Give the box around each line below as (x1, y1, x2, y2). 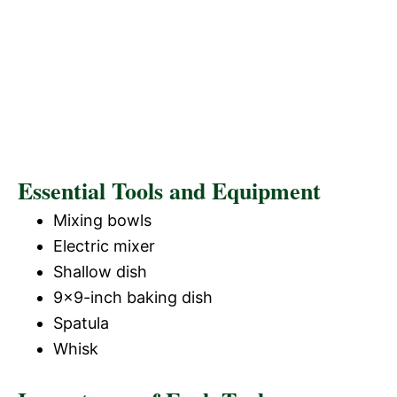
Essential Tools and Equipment (18, 174, 321, 207)
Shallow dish (53, 262, 147, 281)
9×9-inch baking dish (53, 288, 213, 307)
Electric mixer (53, 237, 155, 255)
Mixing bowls (53, 211, 152, 230)
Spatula (53, 314, 109, 332)
